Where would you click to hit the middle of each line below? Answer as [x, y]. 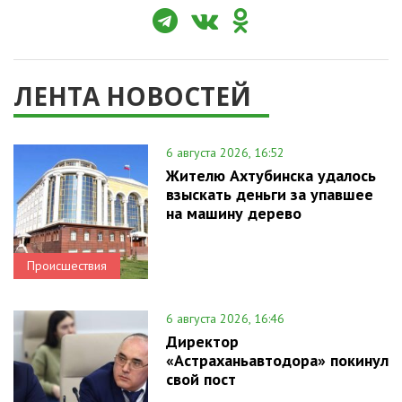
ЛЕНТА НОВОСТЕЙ [132, 96]
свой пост [201, 379]
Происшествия [67, 265]
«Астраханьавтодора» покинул [277, 360]
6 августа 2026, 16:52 [225, 152]
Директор [202, 341]
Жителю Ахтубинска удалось [271, 175]
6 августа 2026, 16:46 [225, 318]
